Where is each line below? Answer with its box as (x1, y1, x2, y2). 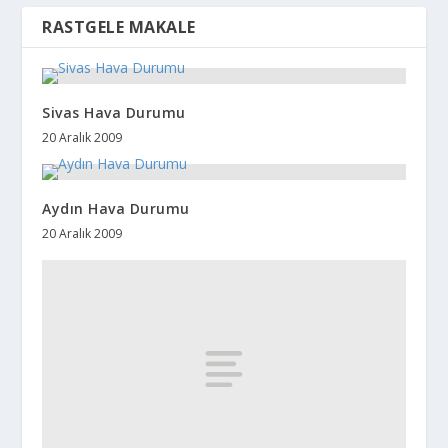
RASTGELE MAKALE (42, 15, 196, 38)
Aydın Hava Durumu (42, 198, 190, 218)
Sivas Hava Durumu (42, 102, 186, 122)
